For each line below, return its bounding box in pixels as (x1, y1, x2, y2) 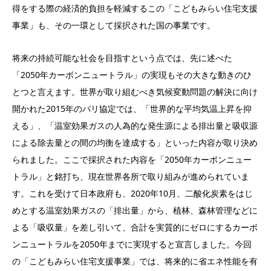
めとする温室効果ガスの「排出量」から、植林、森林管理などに (12, 204, 258, 217)
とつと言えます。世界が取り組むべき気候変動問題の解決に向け (12, 86, 258, 98)
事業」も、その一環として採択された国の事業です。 (12, 19, 215, 31)
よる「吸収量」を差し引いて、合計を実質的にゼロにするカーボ (12, 221, 258, 233)
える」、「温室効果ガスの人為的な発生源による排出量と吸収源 (12, 120, 258, 132)
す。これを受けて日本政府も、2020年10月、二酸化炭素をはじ (12, 188, 253, 200)
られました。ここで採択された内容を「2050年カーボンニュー (12, 154, 252, 166)
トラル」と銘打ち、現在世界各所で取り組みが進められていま (12, 171, 249, 183)
